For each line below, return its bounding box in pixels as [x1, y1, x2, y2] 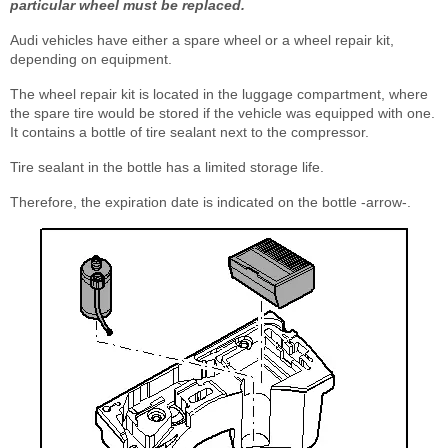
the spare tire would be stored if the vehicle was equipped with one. [10, 104, 435, 121]
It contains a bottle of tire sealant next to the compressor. [10, 123, 369, 140]
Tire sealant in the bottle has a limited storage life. [10, 158, 324, 175]
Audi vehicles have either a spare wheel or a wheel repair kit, [10, 31, 394, 48]
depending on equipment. [10, 50, 172, 67]
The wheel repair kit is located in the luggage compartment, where [10, 85, 428, 102]
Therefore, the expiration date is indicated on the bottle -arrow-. [10, 193, 411, 210]
